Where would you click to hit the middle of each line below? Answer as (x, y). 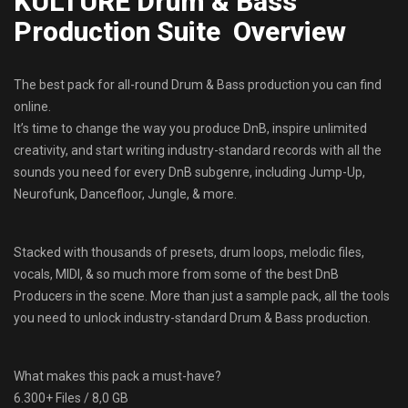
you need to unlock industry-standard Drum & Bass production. (192, 317)
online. (32, 106)
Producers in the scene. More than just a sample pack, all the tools (202, 296)
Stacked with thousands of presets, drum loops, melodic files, (189, 252)
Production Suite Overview (180, 31)
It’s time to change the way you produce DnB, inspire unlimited (190, 128)
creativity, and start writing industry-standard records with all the (198, 150)
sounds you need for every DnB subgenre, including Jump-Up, (189, 172)
